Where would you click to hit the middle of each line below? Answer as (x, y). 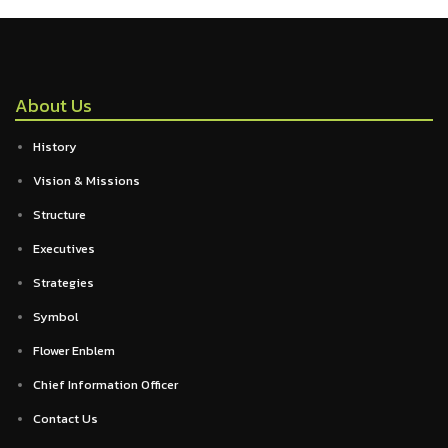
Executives (64, 248)
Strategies (63, 282)
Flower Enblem (74, 350)
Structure (59, 214)
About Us (53, 105)
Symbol (55, 316)
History (55, 146)
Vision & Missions (86, 180)
